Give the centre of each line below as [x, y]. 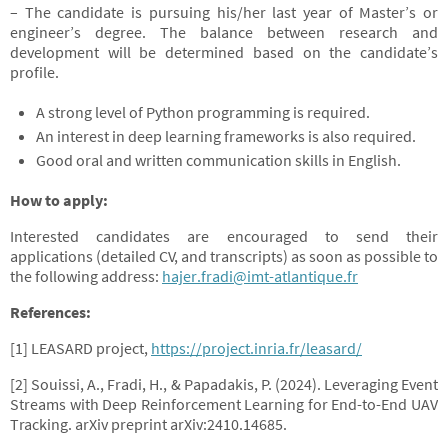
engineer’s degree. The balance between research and [224, 32]
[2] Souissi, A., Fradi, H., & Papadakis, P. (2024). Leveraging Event [224, 384]
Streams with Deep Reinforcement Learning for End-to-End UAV [224, 404]
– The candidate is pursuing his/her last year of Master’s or [224, 12]
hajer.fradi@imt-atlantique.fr [260, 276]
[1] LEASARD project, [80, 348]
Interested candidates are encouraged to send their [224, 236]
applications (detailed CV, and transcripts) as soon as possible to [224, 256]
